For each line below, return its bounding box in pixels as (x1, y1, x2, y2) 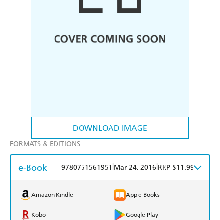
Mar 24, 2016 (114, 164, 156, 172)
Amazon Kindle (31, 192, 73, 199)
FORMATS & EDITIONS (10, 140, 80, 149)
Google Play (126, 211, 158, 219)
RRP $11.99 (158, 164, 194, 172)
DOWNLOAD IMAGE (73, 123, 147, 133)
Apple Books (126, 192, 160, 199)
